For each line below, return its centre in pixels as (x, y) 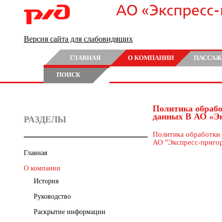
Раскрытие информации (70, 212)
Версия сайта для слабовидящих (78, 39)
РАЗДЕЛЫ (45, 119)
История (46, 181)
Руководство (52, 196)
